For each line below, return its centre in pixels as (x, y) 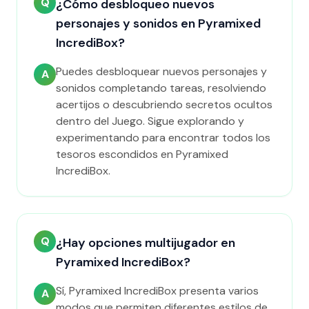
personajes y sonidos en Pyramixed (158, 23)
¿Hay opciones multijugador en (146, 243)
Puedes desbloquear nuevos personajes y (161, 71)
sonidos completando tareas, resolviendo (161, 88)
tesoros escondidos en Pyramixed (142, 154)
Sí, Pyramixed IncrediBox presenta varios (157, 291)
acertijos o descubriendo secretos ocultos (164, 104)
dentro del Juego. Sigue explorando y (150, 121)
